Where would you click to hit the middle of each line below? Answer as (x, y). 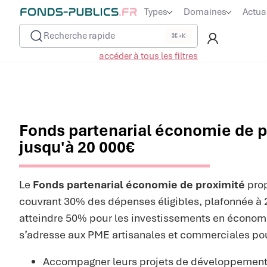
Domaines (205, 12)
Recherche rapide (79, 36)
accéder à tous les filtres (148, 56)
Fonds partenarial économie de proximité (139, 184)
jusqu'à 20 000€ (77, 147)
